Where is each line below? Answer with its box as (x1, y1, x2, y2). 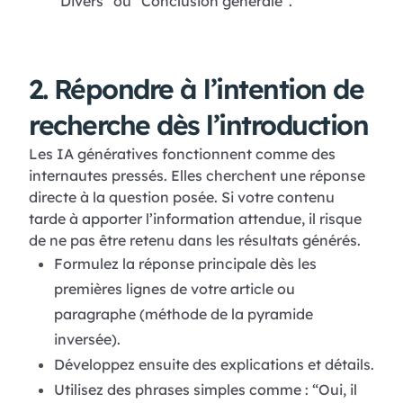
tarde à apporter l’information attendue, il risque (29, 210, 362, 228)
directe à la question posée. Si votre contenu (29, 188, 335, 207)
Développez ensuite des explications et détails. (53, 355, 374, 374)
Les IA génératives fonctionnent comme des (29, 145, 336, 164)
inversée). (53, 330, 121, 349)
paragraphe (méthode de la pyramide (53, 305, 313, 324)
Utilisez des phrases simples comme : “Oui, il (53, 381, 357, 399)
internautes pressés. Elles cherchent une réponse (29, 166, 365, 185)
